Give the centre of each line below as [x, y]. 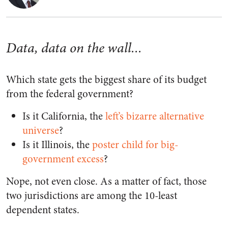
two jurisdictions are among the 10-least [92, 196]
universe [41, 131]
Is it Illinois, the [57, 145]
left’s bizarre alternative [155, 116]
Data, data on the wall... [74, 48]
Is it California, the [64, 116]
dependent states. [43, 210]
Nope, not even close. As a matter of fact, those [106, 181]
